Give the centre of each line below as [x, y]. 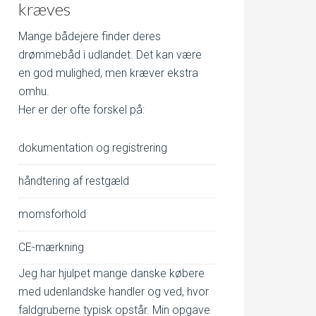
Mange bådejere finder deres [90, 36]
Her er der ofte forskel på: [81, 110]
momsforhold [52, 214]
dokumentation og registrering [93, 148]
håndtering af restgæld [74, 181]
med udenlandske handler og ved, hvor [114, 292]
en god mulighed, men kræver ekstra [108, 73]
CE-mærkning [51, 247]
